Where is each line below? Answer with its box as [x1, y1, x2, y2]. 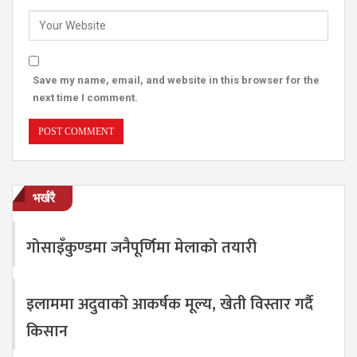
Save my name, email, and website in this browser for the [33, 73, 320, 86]
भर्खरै [33, 190, 55, 206]
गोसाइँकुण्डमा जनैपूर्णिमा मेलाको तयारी [26, 233, 257, 261]
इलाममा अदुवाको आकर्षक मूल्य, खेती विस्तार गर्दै [26, 290, 313, 318]
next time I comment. [33, 91, 138, 104]
